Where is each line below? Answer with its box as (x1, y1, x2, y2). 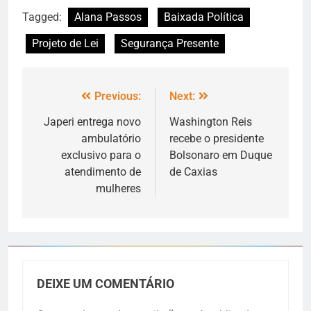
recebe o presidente (169, 132, 264, 146)
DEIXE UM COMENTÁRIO (37, 277, 174, 292)
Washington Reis (169, 115, 252, 129)
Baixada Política (164, 10, 244, 24)
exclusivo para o (61, 149, 141, 162)
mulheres (96, 182, 141, 196)
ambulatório (81, 132, 141, 146)
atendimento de (65, 165, 141, 179)
